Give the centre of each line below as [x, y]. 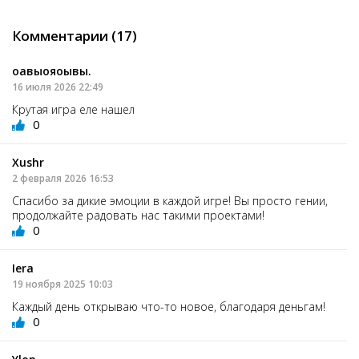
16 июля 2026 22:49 [58, 87]
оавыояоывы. [52, 71]
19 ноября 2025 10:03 [63, 284]
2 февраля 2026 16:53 [63, 179]
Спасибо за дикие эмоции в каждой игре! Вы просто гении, [170, 201]
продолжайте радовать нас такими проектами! [138, 216]
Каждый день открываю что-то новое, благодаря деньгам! [169, 307]
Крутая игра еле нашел [73, 110]
